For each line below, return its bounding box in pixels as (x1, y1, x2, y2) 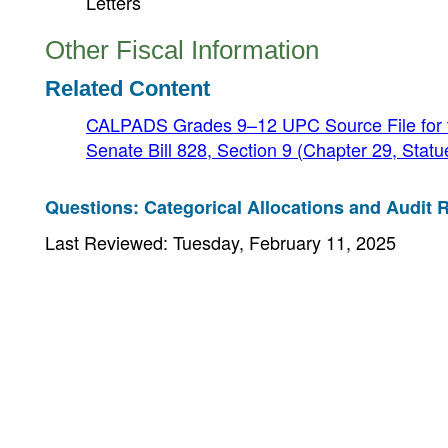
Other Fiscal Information (45, 35, 319, 65)
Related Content (45, 76, 210, 101)
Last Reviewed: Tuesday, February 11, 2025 (45, 229, 396, 255)
